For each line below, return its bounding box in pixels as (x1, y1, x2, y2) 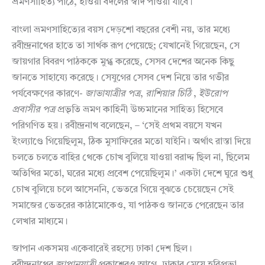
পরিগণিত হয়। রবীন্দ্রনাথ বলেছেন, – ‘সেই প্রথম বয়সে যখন (12, 121, 222, 131)
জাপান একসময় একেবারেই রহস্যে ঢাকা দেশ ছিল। (12, 244, 192, 254)
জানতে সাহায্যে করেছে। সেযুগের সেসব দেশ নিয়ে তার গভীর (12, 73, 229, 83)
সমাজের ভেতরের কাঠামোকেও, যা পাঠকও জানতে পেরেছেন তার (12, 201, 244, 211)
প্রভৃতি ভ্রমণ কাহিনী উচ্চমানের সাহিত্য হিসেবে (55, 105, 223, 115)
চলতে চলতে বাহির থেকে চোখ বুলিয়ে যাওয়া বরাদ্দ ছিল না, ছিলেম (12, 153, 250, 163)
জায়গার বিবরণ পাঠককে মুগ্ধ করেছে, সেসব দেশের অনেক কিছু (12, 57, 234, 67)
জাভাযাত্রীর (85, 89, 125, 99)
